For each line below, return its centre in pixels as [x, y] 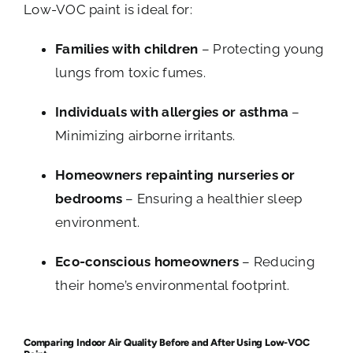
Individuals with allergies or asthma [172, 111]
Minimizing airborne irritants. [145, 135]
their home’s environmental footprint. [173, 285]
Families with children [127, 48]
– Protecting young [261, 48]
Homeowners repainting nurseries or [175, 175]
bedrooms [89, 198]
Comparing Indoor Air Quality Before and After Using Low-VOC [167, 342]
